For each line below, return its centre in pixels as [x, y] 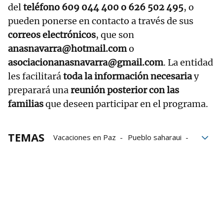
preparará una [39, 90]
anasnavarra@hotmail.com [67, 49]
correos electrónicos [52, 35]
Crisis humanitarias [85, 165]
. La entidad [188, 63]
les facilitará [36, 76]
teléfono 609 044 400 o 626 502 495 [103, 7]
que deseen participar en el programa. [126, 104]
